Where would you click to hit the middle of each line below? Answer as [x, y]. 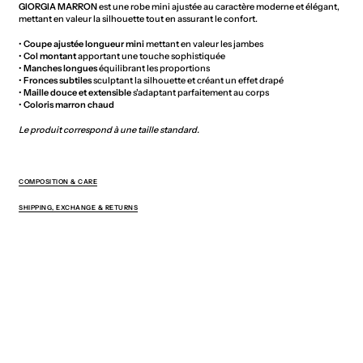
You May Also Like [104, 310]
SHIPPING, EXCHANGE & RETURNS [78, 208]
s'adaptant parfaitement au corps [200, 93]
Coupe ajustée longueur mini [84, 44]
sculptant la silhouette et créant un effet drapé [188, 81]
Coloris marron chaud [69, 105]
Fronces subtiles [58, 81]
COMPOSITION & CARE [58, 182]
